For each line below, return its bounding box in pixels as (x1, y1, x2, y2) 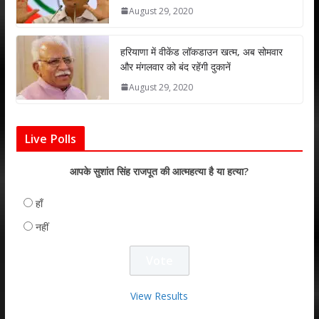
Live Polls (24, 130, 77, 147)
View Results (130, 288, 189, 303)
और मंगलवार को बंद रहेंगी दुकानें (120, 59, 231, 73)
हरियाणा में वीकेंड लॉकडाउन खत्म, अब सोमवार (120, 44, 283, 58)
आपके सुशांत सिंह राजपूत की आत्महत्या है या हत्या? (70, 164, 249, 178)
